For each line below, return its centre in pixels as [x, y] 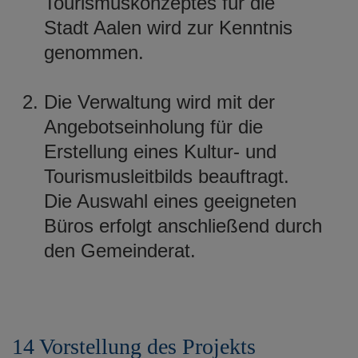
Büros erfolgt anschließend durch [183, 225]
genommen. [97, 52]
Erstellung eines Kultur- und [160, 151]
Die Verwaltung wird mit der [159, 101]
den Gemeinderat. [120, 250]
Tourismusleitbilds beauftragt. [167, 176]
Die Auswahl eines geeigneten [170, 201]
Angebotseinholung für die [153, 126]
